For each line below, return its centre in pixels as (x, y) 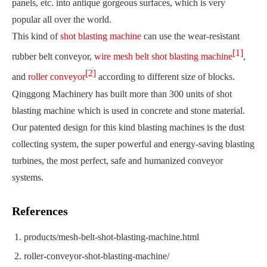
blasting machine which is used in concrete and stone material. (128, 110)
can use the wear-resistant (190, 36)
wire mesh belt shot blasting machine (163, 57)
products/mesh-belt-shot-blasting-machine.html (111, 237)
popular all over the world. (62, 19)
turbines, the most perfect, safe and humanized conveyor (117, 160)
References (40, 211)
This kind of (36, 36)
